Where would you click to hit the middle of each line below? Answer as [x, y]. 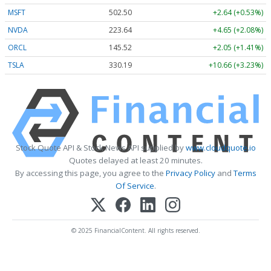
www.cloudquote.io [220, 148]
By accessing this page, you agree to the [90, 173]
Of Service [135, 186]
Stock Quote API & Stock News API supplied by [100, 148]
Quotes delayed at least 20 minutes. [135, 161]
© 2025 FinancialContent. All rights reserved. [135, 231]
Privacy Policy [190, 173]
